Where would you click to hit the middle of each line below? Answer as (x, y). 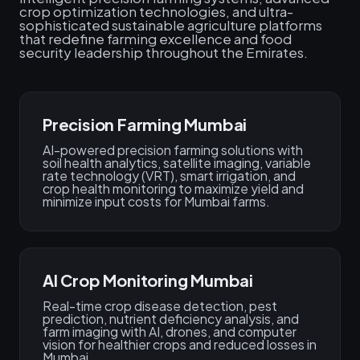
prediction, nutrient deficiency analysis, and (171, 319)
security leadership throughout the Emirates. (164, 52)
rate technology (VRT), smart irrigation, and (169, 176)
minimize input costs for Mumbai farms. (156, 201)
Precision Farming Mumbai (145, 124)
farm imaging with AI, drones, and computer (170, 331)
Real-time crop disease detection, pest (160, 306)
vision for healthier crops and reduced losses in (180, 344)
